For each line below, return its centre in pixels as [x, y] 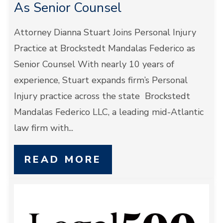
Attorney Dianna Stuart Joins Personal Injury [105, 32]
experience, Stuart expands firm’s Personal [101, 80]
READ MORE [63, 160]
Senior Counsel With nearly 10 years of [94, 64]
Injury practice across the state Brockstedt [102, 96]
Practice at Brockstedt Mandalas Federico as [104, 48]
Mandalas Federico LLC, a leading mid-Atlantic [109, 112]
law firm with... [43, 128]
